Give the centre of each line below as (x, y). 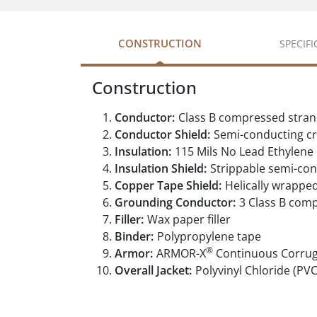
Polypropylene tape (209, 237)
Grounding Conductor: (175, 203)
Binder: (134, 237)
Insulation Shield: (161, 169)
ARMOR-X (181, 254)
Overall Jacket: (153, 271)
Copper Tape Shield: (168, 186)
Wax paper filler (189, 220)
